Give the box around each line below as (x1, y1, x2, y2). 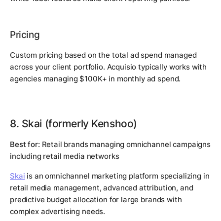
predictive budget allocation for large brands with (10, 194, 182, 204)
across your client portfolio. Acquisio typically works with (10, 62, 207, 72)
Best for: (10, 139, 40, 149)
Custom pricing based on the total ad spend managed (10, 50, 197, 60)
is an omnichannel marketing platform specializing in (25, 171, 210, 181)
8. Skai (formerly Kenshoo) (10, 116, 137, 130)
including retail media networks (10, 151, 119, 161)
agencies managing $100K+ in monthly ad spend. (10, 74, 181, 83)
